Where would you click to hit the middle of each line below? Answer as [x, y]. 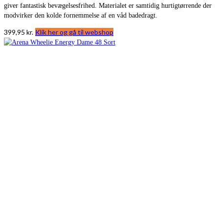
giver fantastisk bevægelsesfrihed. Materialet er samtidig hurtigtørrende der [108, 5]
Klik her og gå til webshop [74, 32]
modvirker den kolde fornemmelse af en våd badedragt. [81, 15]
